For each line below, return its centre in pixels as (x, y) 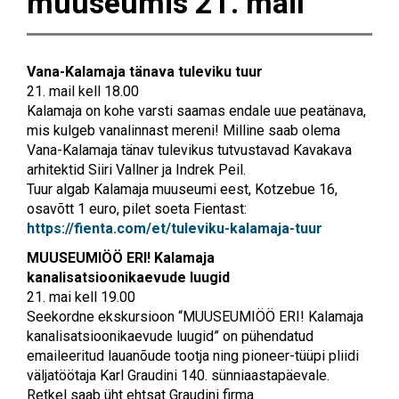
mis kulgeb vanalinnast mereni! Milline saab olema (183, 130)
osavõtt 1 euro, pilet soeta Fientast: (137, 208)
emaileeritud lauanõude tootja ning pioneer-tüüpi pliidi (193, 355)
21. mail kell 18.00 (83, 91)
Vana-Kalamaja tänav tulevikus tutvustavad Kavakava (189, 150)
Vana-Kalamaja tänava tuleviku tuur (145, 71)
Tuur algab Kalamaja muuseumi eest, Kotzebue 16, (182, 189)
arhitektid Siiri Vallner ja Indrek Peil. (136, 169)
